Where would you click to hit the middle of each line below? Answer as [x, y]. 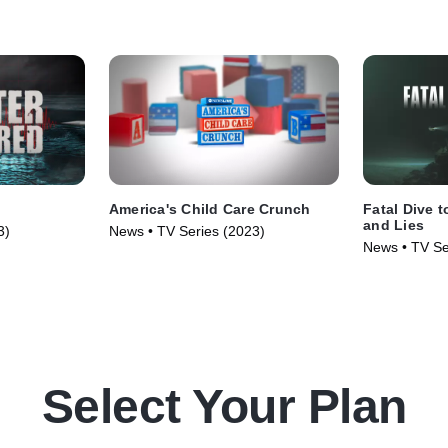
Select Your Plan [224, 406]
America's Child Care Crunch [209, 208]
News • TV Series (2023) [186, 230]
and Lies [394, 224]
